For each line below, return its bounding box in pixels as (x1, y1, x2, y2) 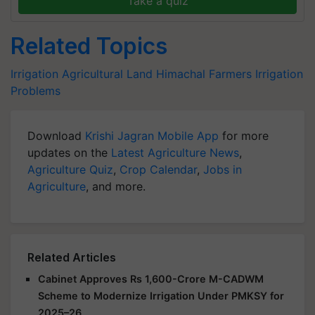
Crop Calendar (120, 162, 197, 176)
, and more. (86, 179, 146, 193)
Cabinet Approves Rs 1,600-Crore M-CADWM (38, 273, 264, 285)
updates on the (27, 146, 111, 160)
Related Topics (11, 32, 167, 60)
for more (219, 129, 269, 143)
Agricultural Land (62, 67, 153, 81)
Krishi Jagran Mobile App (85, 129, 219, 143)
